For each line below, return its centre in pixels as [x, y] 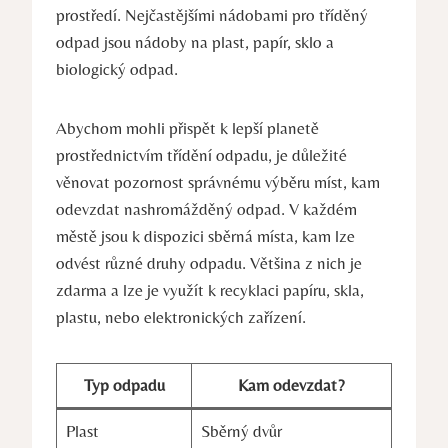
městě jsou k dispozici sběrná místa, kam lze [205, 235]
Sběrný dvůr [241, 430]
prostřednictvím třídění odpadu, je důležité [201, 154]
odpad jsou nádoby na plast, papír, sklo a [195, 41]
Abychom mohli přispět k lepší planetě [187, 127]
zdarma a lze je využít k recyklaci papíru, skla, [210, 289]
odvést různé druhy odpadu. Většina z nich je [209, 262]
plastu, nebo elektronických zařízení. [181, 316]
